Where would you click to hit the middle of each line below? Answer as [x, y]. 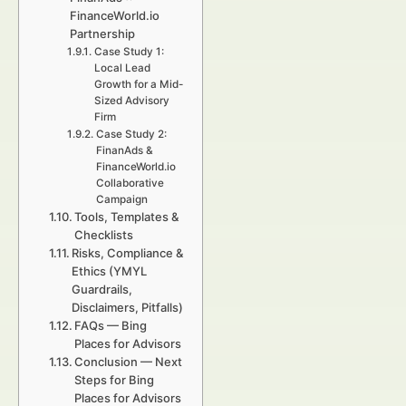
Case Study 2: [131, 134]
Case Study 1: [129, 52]
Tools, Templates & [127, 217]
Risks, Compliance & [128, 253]
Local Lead [122, 68]
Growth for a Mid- [138, 84]
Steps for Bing [115, 380]
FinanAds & [124, 150]
